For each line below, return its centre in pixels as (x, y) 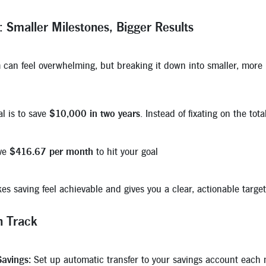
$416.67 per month (51, 151)
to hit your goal (126, 151)
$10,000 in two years (95, 113)
